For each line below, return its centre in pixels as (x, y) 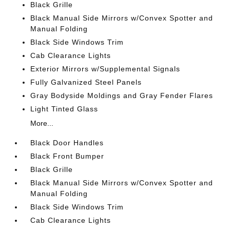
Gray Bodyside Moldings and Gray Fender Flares (122, 95)
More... (42, 123)
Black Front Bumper (68, 156)
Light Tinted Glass (64, 109)
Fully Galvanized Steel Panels (86, 82)
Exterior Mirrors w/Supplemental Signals (106, 69)
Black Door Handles (67, 142)
